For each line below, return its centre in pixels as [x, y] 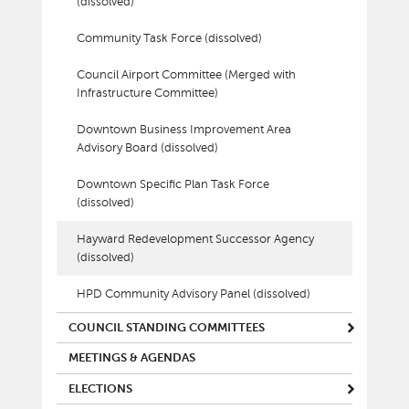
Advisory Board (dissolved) [148, 147]
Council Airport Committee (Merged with [187, 74]
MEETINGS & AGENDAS [132, 358]
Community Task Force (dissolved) [170, 38]
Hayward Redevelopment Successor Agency [196, 239]
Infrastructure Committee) [148, 93]
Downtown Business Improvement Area [184, 129]
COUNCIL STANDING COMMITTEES [167, 327]
